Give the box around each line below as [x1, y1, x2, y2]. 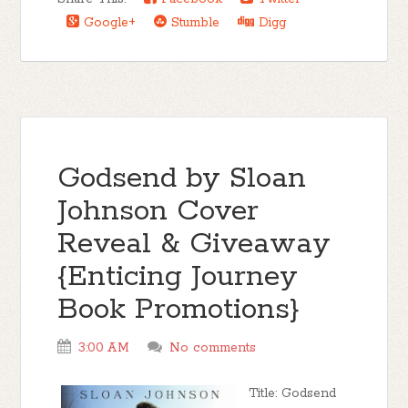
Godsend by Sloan [57, 160, 307, 198]
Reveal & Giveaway [57, 226, 331, 263]
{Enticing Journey [57, 259, 299, 296]
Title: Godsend [249, 385, 337, 402]
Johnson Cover [57, 193, 260, 230]
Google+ [79, 15, 137, 31]
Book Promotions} [57, 291, 301, 329]
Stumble [167, 15, 220, 31]
